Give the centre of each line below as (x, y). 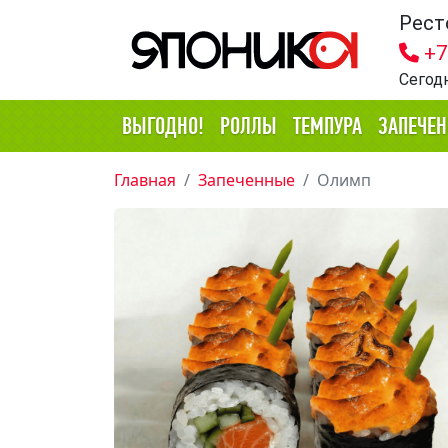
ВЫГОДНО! (163, 125)
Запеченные (246, 180)
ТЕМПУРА (327, 125)
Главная (145, 180)
